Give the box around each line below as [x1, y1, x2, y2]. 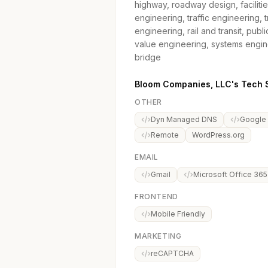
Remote [151, 130, 179, 139]
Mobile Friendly [151, 209, 205, 218]
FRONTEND [135, 192, 178, 201]
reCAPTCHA [151, 249, 194, 258]
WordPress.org [192, 130, 245, 139]
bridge [135, 52, 161, 62]
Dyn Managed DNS [151, 115, 217, 124]
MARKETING [135, 232, 182, 240]
